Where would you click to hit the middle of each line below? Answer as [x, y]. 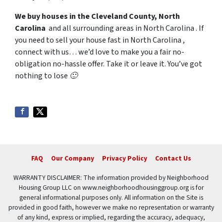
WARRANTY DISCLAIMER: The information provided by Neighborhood [111, 178]
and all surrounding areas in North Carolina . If [125, 28]
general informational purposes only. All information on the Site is [111, 198]
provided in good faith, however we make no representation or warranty [111, 208]
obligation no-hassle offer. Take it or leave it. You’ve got [109, 64]
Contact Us [173, 159]
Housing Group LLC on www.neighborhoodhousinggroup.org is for [111, 188]
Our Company [72, 159]
